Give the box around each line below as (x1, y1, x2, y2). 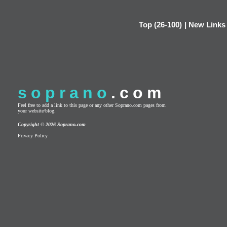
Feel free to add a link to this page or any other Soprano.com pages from (18, 102, 166, 108)
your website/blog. (18, 108, 56, 113)
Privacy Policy (18, 133, 48, 138)
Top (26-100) (139, 20, 182, 29)
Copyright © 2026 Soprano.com (18, 122, 86, 127)
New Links (188, 20, 225, 29)
